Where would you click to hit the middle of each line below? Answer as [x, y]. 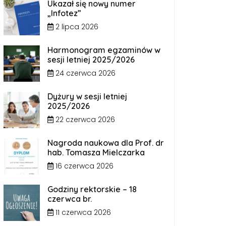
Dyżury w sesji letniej [87, 96]
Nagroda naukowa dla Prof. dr [106, 143]
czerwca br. [70, 199]
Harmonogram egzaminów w [104, 50]
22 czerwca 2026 [84, 120]
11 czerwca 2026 [82, 212]
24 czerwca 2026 [84, 73]
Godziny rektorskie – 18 [92, 189]
